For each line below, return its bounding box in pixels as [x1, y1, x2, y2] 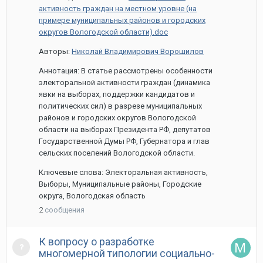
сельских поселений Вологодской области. [39, 149, 195, 157]
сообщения [45, 205, 85, 214]
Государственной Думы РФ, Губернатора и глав [39, 137, 210, 146]
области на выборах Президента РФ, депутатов [39, 125, 211, 134]
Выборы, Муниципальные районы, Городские [39, 180, 201, 188]
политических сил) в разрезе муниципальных [39, 102, 202, 110]
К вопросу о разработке [39, 235, 154, 248]
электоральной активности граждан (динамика [39, 78, 210, 87]
